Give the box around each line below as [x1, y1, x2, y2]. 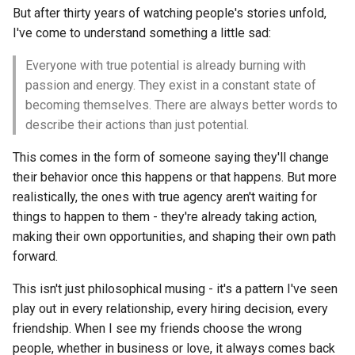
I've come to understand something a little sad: [13, 25, 271, 40]
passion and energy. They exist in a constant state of [25, 78, 316, 93]
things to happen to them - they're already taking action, [13, 209, 317, 224]
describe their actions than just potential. [25, 117, 249, 132]
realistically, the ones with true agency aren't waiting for [13, 189, 317, 204]
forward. [13, 249, 58, 264]
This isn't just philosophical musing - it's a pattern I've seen [13, 281, 338, 296]
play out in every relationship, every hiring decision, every [13, 301, 328, 316]
